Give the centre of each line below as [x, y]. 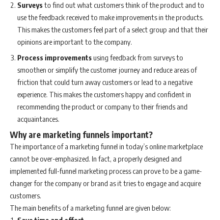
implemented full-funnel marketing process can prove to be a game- [106, 171]
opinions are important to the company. [75, 41]
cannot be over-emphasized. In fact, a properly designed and [96, 158]
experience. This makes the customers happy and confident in [104, 95]
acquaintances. [38, 119]
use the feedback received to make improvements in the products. [110, 17]
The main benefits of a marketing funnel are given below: [90, 207]
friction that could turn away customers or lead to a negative [105, 82]
